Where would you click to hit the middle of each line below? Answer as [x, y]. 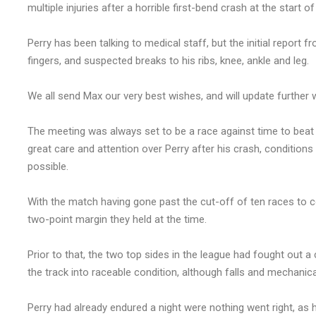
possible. [48, 167]
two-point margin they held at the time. [117, 220]
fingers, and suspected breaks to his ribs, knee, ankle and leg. [168, 61]
